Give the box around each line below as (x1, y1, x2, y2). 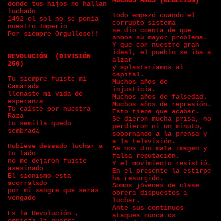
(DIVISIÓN (47, 53, 91, 60)
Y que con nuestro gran (112, 41, 199, 49)
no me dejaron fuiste (8, 157, 87, 165)
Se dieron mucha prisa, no (112, 115, 211, 123)
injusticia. (112, 86, 156, 93)
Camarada (8, 83, 43, 90)
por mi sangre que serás (8, 187, 99, 194)
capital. (112, 71, 144, 78)
